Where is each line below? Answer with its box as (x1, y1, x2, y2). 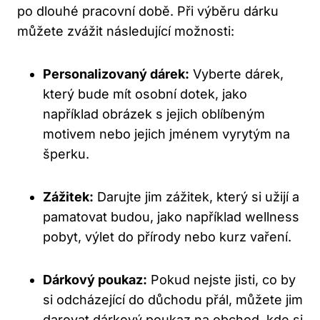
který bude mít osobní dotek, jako (43, 86, 247, 102)
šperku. (43, 146, 89, 162)
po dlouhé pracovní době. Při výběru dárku (17, 4, 279, 19)
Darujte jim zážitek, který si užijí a (94, 189, 299, 205)
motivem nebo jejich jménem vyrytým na (43, 126, 290, 142)
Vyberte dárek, (189, 66, 284, 82)
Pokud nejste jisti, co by (147, 272, 296, 288)
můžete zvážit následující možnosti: (17, 24, 234, 39)
